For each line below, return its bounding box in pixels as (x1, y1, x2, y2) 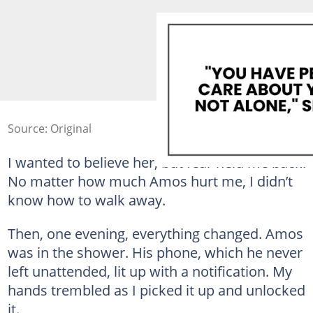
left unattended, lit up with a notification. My (7, 261, 292, 281)
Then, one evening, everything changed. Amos (7, 223, 303, 243)
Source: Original (7, 120, 92, 136)
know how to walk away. (7, 189, 166, 210)
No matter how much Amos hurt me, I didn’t (7, 170, 293, 191)
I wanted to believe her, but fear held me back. (7, 152, 306, 172)
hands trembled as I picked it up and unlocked (7, 279, 305, 300)
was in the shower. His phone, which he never (7, 242, 303, 262)
